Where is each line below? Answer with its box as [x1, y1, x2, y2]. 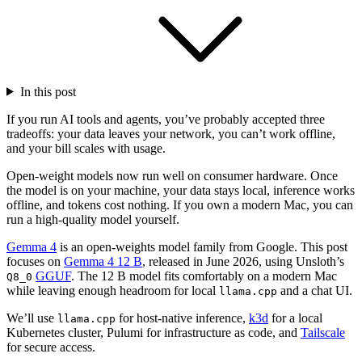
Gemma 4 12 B [64, 254, 142, 268]
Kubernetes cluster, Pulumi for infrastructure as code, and [6, 325, 301, 339]
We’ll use [6, 310, 57, 325]
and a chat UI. [277, 283, 352, 297]
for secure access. [6, 339, 95, 354]
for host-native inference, [116, 310, 249, 325]
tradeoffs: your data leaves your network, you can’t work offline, [6, 126, 335, 141]
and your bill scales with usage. [6, 141, 166, 155]
